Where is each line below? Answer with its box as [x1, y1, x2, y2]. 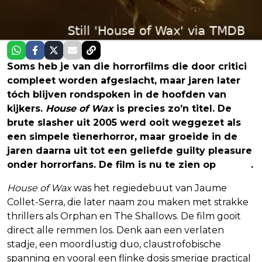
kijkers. [7, 102, 46, 114]
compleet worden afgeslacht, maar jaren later [7, 74, 240, 86]
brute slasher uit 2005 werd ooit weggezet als [7, 116, 241, 128]
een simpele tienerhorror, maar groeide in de [7, 130, 237, 142]
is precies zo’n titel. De [113, 102, 232, 114]
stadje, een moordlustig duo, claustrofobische [7, 238, 221, 250]
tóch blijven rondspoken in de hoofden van [7, 88, 226, 100]
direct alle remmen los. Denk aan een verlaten [7, 224, 224, 236]
